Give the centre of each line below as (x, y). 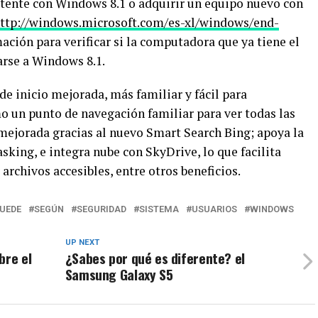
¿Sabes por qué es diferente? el (155, 258)
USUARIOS (214, 209)
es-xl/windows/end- (224, 22)
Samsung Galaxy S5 (119, 274)
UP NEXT (82, 242)
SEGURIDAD (102, 209)
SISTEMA (159, 209)
